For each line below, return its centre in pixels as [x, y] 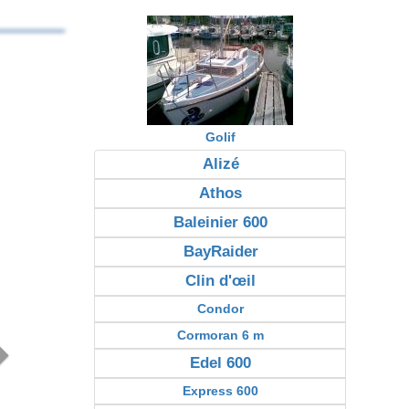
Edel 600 [221, 363]
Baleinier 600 [221, 222]
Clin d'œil [221, 281]
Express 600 [221, 391]
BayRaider [220, 252]
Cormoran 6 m [221, 335]
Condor [221, 309]
